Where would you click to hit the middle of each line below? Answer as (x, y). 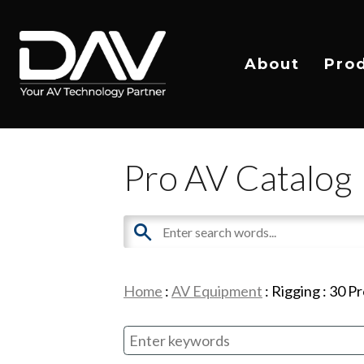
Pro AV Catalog (238, 177)
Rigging (296, 291)
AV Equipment (217, 291)
